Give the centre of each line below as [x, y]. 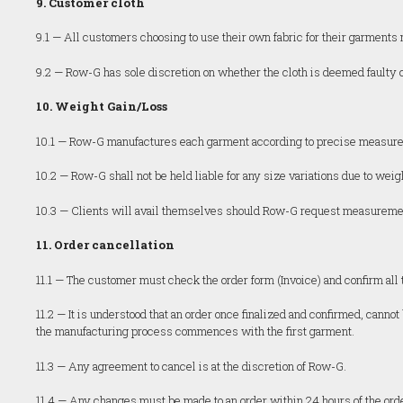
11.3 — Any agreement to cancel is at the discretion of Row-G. [191, 366]
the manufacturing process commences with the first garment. [195, 331]
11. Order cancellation [105, 245]
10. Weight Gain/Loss [102, 106]
